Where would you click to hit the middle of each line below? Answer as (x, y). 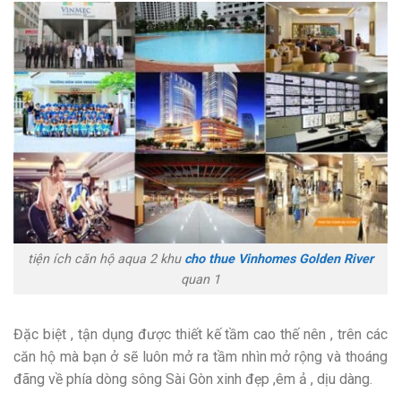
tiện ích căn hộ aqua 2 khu (106, 259)
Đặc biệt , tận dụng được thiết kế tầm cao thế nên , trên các (200, 335)
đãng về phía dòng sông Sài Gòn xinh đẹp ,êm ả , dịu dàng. (193, 380)
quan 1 (200, 279)
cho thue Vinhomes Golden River (279, 259)
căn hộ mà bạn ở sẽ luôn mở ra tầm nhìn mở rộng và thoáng (200, 357)
